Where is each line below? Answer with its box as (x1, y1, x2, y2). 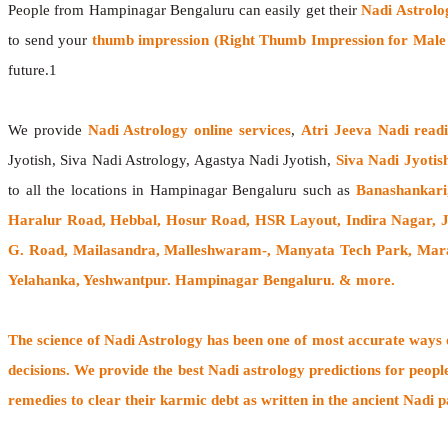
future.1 (8, 61, 57, 78)
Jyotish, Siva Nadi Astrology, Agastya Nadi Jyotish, (8, 151, 336, 168)
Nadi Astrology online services (87, 121, 292, 138)
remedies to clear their (8, 391, 160, 408)
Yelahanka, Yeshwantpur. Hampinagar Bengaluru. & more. (8, 271, 395, 288)
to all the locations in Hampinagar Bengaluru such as (8, 181, 356, 198)
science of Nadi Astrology (33, 331, 204, 348)
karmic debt (160, 391, 239, 408)
